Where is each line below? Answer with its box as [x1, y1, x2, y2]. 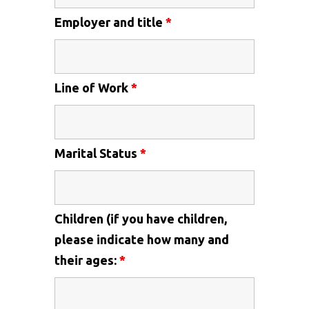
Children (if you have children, [54, 212, 227, 226]
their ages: [54, 253, 119, 267]
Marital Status [54, 146, 140, 160]
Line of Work [54, 81, 131, 94]
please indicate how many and [54, 232, 229, 246]
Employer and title [54, 15, 166, 29]
